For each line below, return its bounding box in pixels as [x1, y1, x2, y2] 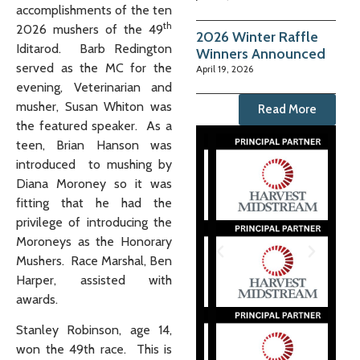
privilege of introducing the [16, 215, 172, 230]
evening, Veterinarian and [16, 80, 172, 95]
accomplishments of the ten [16, 2, 172, 18]
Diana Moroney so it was [16, 176, 172, 191]
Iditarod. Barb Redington [16, 41, 172, 56]
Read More [258, 101, 317, 117]
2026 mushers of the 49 [16, 22, 163, 37]
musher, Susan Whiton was [16, 99, 172, 114]
